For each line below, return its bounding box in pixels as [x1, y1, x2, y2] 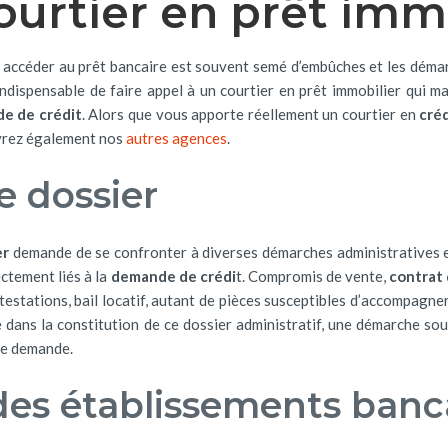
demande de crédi [110, 267, 236, 285]
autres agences [123, 129, 227, 147]
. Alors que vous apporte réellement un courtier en [81, 105, 420, 123]
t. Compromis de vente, [235, 267, 389, 285]
